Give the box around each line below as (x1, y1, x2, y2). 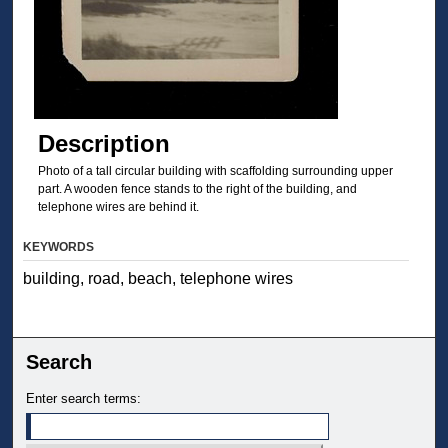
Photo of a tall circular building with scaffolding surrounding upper (37, 163, 393, 178)
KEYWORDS (23, 239, 95, 254)
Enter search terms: (26, 390, 142, 406)
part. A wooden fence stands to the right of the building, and (37, 181, 357, 196)
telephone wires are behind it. (37, 199, 199, 214)
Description (37, 129, 170, 157)
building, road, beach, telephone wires (23, 269, 294, 287)
